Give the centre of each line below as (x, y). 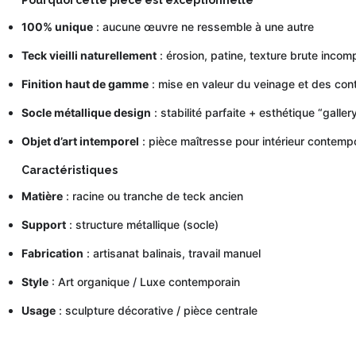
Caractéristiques (69, 170)
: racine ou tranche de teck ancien (153, 196)
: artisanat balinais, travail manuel (172, 253)
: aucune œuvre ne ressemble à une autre (203, 26)
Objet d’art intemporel (80, 141)
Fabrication (52, 253)
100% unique (57, 26)
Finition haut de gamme (85, 83)
